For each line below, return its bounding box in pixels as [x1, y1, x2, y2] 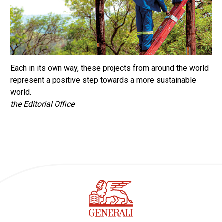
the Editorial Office [10, 99, 74, 109]
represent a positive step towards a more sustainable [10, 75, 196, 85]
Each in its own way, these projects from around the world [10, 63, 209, 73]
